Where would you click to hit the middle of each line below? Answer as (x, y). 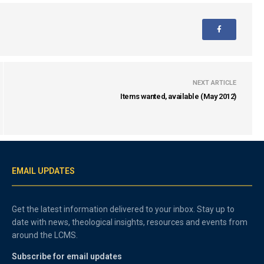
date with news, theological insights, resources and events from (130, 222)
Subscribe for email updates (67, 256)
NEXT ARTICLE (214, 83)
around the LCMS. (45, 235)
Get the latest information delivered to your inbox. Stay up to (123, 209)
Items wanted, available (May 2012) (178, 96)
